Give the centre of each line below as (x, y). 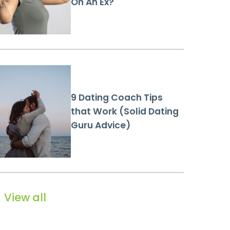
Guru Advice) (101, 125)
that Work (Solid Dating (125, 111)
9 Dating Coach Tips (117, 97)
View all (25, 197)
